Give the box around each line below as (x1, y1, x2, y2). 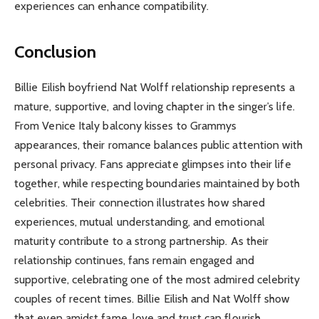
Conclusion (14, 41, 96, 62)
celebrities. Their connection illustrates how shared (14, 195, 266, 209)
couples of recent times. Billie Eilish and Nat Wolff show (14, 291, 291, 305)
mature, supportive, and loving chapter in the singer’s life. (14, 99, 295, 113)
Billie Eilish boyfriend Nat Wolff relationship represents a (14, 80, 295, 94)
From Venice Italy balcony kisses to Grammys (14, 118, 237, 132)
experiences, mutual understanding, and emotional (14, 214, 265, 229)
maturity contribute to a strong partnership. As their (14, 234, 269, 248)
